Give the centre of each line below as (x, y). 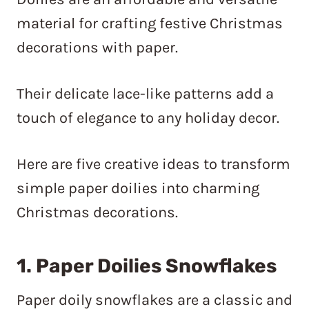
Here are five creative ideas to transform (153, 165)
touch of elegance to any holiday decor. (148, 118)
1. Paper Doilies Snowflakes (147, 266)
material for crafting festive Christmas (150, 24)
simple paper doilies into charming (138, 189)
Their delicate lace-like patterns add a (145, 94)
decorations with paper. (97, 48)
